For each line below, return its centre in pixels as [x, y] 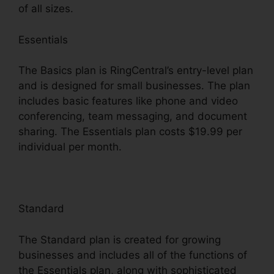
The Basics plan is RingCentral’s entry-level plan [136, 71]
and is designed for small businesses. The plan [134, 86]
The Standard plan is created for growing [120, 239]
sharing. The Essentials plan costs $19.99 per [130, 132]
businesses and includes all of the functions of [133, 255]
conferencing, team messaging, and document [133, 117]
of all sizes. [46, 9]
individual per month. [70, 147]
